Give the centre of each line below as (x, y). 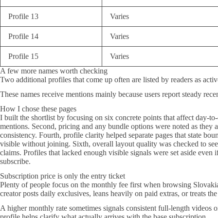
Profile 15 (23, 56)
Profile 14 (23, 36)
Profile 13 (23, 16)
